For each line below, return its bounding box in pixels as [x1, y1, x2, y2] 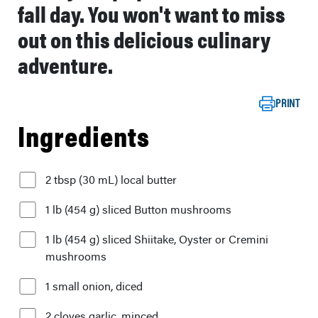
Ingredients [18, 115, 150, 155]
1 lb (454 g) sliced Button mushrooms [45, 202, 231, 217]
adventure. [18, 48, 113, 80]
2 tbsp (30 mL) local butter [45, 172, 177, 187]
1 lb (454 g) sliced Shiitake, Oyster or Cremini [45, 231, 268, 247]
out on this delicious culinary [18, 23, 270, 55]
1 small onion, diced [45, 278, 143, 294]
